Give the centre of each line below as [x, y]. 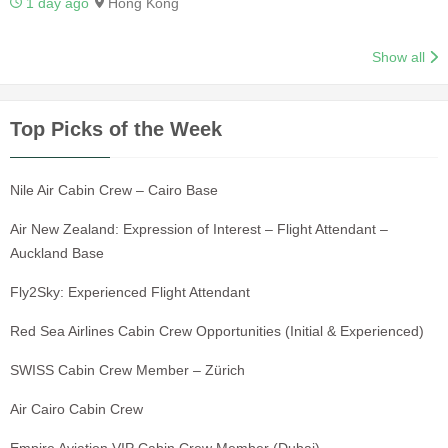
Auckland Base [57, 252]
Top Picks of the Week [116, 128]
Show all [399, 56]
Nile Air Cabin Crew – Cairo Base [114, 189]
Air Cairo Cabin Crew [76, 408]
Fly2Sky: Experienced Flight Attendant [130, 291]
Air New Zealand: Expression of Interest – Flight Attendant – [199, 228]
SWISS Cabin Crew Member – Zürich [127, 369]
